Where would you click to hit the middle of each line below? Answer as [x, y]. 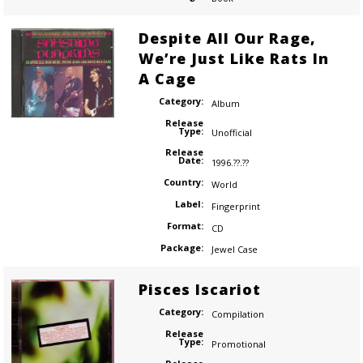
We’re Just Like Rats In [233, 58]
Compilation [237, 314]
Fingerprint [235, 206]
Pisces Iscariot [199, 290]
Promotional [238, 344]
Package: [181, 247]
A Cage [167, 78]
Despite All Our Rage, [227, 38]
